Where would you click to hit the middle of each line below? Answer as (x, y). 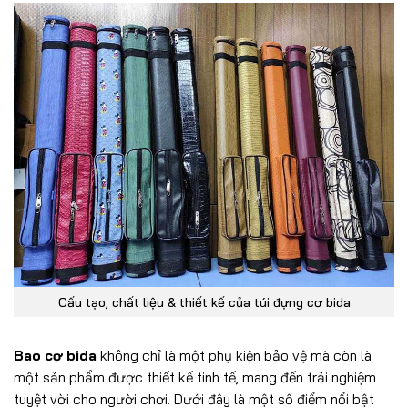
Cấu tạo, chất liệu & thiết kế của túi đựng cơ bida (204, 301)
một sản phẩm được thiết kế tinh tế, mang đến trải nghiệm (195, 377)
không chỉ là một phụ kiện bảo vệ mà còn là (234, 355)
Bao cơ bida (55, 355)
